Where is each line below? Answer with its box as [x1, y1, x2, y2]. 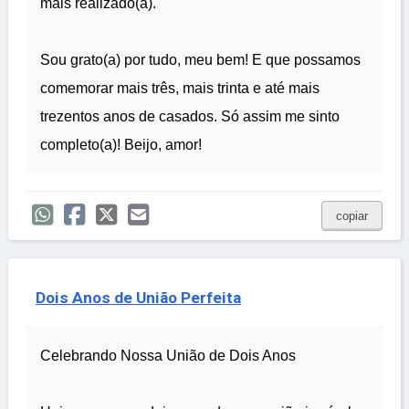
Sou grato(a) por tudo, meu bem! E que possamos [40, 52, 361, 68]
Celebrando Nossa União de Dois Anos [40, 348, 296, 364]
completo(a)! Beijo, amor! [40, 137, 202, 153]
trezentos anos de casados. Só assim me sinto [40, 109, 340, 125]
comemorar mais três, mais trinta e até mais [40, 80, 320, 97]
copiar [336, 209, 368, 224]
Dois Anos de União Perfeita [36, 288, 241, 308]
